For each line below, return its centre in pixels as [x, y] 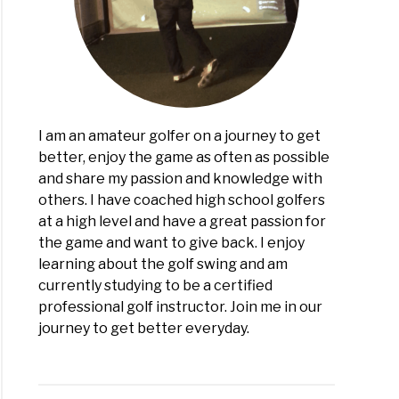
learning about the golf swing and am [163, 265]
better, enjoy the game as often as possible [184, 158]
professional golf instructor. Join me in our [181, 307]
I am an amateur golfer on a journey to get [180, 136]
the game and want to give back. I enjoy [172, 243]
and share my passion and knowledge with [181, 179]
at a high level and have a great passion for [183, 222]
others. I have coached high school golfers [182, 200]
